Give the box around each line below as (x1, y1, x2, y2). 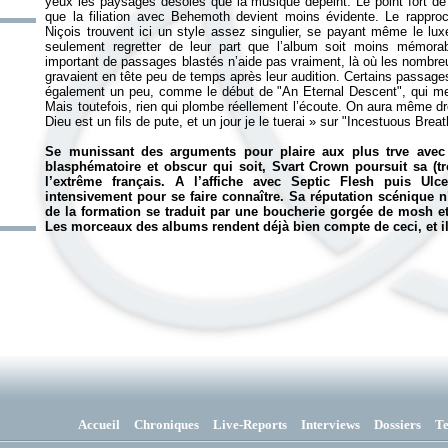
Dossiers (373, 417, 421, 432)
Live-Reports (212, 417, 287, 432)
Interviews (300, 417, 360, 432)
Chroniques (133, 417, 199, 432)
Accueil (77, 417, 120, 432)
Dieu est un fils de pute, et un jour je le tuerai (45, 114, 310, 129)
